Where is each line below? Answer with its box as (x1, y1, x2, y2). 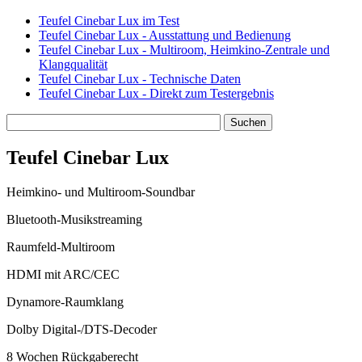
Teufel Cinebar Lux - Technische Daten (39, 72, 241, 86)
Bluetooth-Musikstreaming (6, 213, 142, 227)
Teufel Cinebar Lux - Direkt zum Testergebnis (39, 86, 274, 101)
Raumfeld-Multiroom (6, 240, 115, 255)
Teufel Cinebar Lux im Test (39, 14, 179, 28)
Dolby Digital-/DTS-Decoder (6, 322, 157, 337)
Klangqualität (39, 57, 107, 72)
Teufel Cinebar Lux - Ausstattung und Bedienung (39, 28, 291, 43)
